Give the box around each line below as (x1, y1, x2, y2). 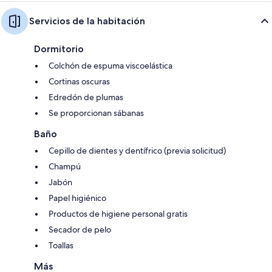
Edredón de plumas (49, 92, 123, 103)
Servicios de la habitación (29, 15, 145, 27)
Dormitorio (34, 43, 84, 55)
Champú (49, 161, 81, 172)
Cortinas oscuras (49, 76, 110, 87)
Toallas (49, 240, 73, 251)
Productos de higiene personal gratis (49, 208, 188, 220)
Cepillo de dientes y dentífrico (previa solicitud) (49, 145, 226, 157)
